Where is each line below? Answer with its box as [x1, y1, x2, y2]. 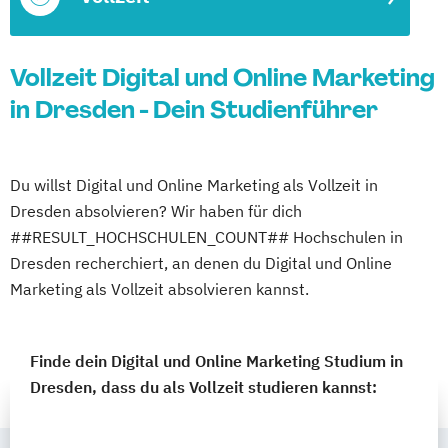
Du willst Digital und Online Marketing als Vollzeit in [10, 175, 378, 195]
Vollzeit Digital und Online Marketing [10, 62, 435, 93]
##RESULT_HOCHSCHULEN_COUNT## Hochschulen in [10, 227, 403, 247]
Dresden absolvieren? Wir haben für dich [10, 201, 302, 221]
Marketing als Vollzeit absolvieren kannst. [10, 279, 309, 299]
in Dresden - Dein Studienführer [10, 94, 378, 125]
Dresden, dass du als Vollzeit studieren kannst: [30, 377, 377, 397]
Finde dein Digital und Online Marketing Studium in [30, 351, 403, 371]
